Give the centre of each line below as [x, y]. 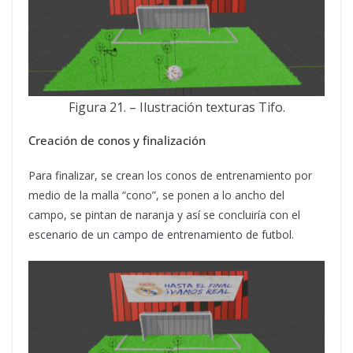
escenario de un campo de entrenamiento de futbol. [161, 234]
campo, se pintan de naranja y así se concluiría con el [164, 215]
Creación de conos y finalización [117, 140]
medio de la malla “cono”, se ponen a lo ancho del [156, 195]
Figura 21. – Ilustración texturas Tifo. [176, 107]
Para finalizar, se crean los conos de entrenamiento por [170, 175]
